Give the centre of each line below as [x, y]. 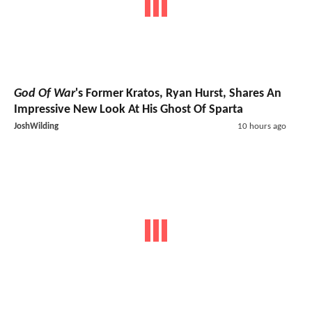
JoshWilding [36, 126]
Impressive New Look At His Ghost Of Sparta [128, 110]
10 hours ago [262, 126]
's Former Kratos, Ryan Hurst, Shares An [178, 94]
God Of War [45, 94]
